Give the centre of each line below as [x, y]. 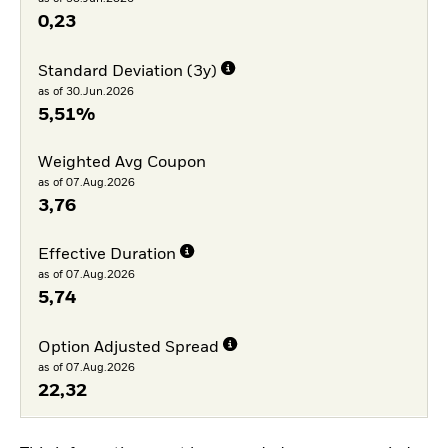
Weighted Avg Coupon [121, 162]
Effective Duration [106, 255]
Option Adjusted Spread [128, 348]
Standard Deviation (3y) [127, 71]
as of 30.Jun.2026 [85, 91]
